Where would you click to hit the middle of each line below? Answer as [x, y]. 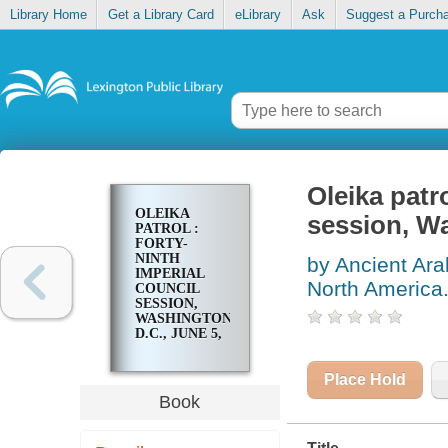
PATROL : [166, 229]
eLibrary [257, 15]
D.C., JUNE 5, [178, 334]
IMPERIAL [169, 274]
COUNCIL [166, 289]
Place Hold [364, 380]
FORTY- [161, 244]
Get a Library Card [160, 15]
